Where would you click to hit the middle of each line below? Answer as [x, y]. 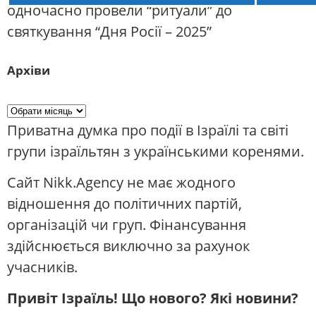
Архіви [29, 70]
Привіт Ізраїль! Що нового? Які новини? [153, 298]
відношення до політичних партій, [124, 204]
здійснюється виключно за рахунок [128, 246]
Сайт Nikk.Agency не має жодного [121, 183]
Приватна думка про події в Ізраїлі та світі [148, 130]
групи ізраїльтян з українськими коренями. [156, 151]
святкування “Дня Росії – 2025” [109, 32]
